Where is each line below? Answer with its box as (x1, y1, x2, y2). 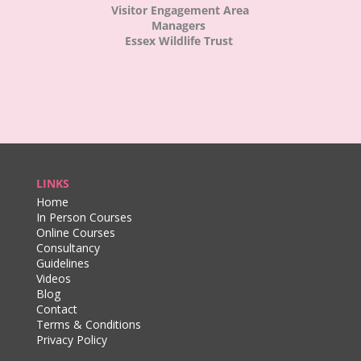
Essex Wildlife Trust (124, 33, 236, 49)
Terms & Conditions (35, 317, 141, 333)
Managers (151, 18, 210, 34)
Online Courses (35, 225, 115, 241)
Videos (35, 271, 71, 287)
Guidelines (35, 255, 89, 272)
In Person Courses (35, 210, 132, 226)
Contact (35, 301, 77, 317)
